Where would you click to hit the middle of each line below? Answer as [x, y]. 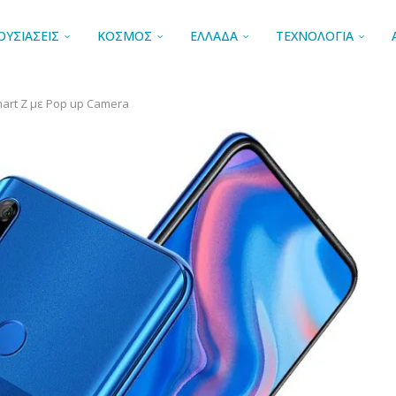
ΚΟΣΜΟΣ [125, 36]
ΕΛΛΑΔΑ [214, 36]
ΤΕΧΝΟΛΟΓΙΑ [315, 36]
